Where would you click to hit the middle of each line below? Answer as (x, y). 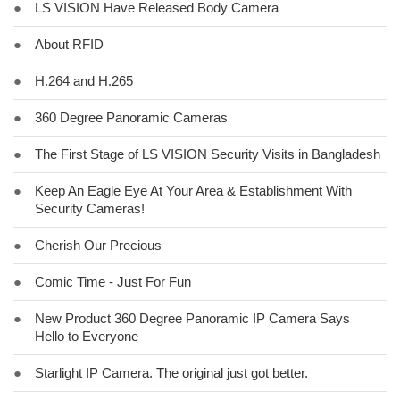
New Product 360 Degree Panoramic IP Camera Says (192, 318)
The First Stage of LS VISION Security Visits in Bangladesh (208, 154)
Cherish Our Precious (98, 245)
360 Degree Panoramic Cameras (131, 117)
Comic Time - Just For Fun (113, 282)
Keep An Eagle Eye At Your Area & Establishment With (193, 191)
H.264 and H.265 (84, 81)
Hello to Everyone (87, 336)
